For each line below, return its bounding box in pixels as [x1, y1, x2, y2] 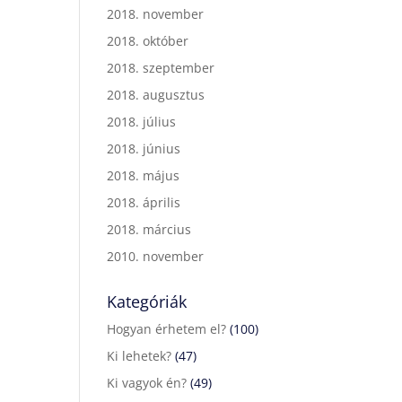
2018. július [107, 113, 177, 130]
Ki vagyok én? [107, 374, 188, 391]
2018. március [107, 221, 192, 238]
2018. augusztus [107, 86, 205, 103]
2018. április [107, 194, 181, 211]
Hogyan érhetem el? [107, 320, 227, 337]
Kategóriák [107, 291, 188, 312]
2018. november [107, 5, 205, 22]
